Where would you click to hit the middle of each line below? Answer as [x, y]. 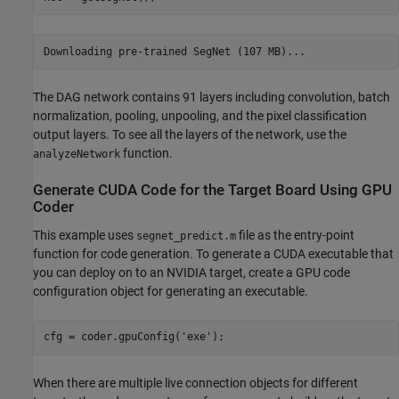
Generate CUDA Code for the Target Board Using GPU [212, 191]
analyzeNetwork [77, 155]
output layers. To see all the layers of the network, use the [190, 135]
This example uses [85, 235]
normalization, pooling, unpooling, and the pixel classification [200, 116]
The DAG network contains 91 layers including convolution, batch [212, 98]
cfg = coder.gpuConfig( [112, 337]
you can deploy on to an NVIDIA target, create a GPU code [191, 272]
